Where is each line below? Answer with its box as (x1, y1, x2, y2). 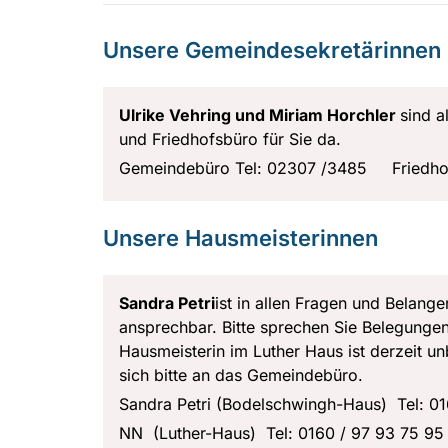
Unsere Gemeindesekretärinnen (103, 36, 441, 63)
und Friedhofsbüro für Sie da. (119, 128, 346, 149)
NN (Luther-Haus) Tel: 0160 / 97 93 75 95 (119, 422, 444, 443)
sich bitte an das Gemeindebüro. (119, 364, 363, 385)
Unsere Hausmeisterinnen (103, 224, 378, 251)
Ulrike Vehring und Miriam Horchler (119, 104, 400, 125)
